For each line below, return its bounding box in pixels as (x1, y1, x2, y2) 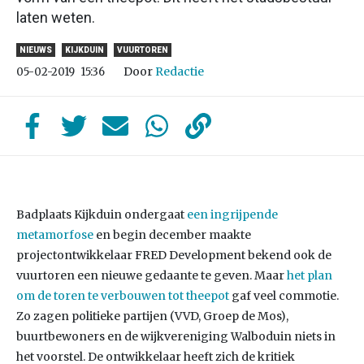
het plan (287, 268, 332, 283)
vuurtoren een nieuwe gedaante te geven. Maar (16, 268, 287, 283)
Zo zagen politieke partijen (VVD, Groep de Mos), (16, 309, 288, 323)
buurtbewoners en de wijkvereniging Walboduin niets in (16, 329, 336, 344)
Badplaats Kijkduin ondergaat (16, 207, 187, 222)
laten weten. (16, 9, 95, 26)
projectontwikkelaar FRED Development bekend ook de (16, 248, 331, 262)
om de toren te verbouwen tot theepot (16, 288, 229, 303)
